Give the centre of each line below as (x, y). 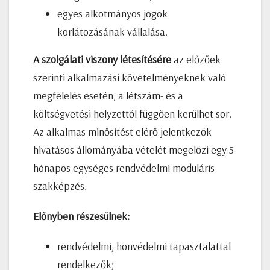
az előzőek (196, 59)
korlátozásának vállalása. (112, 31)
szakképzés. (60, 186)
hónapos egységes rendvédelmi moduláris (124, 168)
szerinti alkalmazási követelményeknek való (130, 77)
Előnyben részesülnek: (81, 216)
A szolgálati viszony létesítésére (102, 59)
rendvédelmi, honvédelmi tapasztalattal (144, 246)
